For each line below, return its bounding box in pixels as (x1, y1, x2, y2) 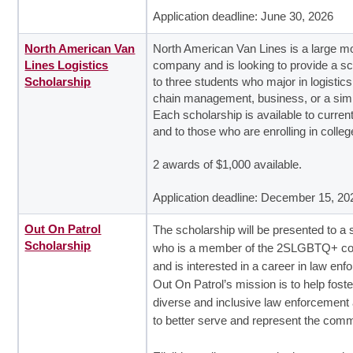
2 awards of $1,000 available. (153, 158, 303, 171)
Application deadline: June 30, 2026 (153, 9, 334, 23)
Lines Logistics (24, 58, 109, 72)
